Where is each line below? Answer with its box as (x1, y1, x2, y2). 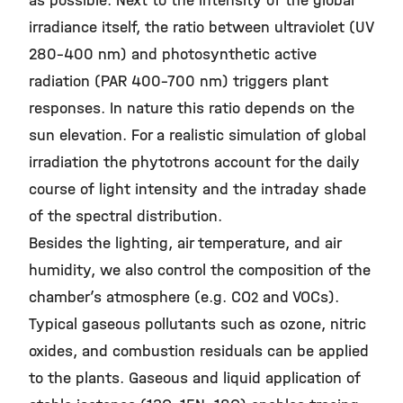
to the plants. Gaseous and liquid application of (29, 369, 361, 388)
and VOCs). (258, 288, 339, 307)
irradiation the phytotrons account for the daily (29, 153, 360, 172)
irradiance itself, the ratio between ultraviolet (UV (29, 18, 373, 37)
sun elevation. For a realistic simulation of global (29, 126, 366, 145)
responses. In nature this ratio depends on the (29, 99, 354, 118)
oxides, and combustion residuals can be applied (29, 342, 369, 361)
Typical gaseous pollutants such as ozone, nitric (29, 315, 366, 334)
